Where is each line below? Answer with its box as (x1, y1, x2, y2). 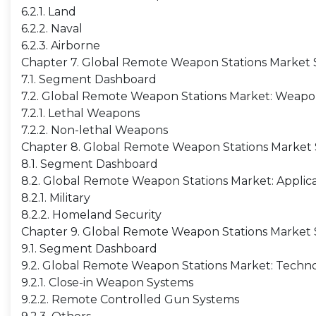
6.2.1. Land (21, 5, 76, 18)
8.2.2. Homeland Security (21, 208, 162, 221)
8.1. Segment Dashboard (21, 157, 158, 171)
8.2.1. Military (21, 191, 90, 205)
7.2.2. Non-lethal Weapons (21, 123, 168, 137)
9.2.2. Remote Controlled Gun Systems (21, 293, 239, 306)
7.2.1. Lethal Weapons (21, 107, 140, 120)
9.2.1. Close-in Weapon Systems (21, 276, 193, 289)
